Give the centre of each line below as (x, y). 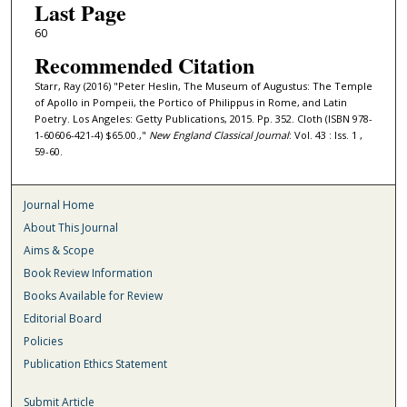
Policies (44, 342)
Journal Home (60, 205)
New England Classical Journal (218, 135)
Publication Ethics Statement (96, 364)
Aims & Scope (60, 251)
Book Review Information (89, 273)
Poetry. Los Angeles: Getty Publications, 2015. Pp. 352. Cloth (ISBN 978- (203, 119)
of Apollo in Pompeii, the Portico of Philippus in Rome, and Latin (190, 103)
